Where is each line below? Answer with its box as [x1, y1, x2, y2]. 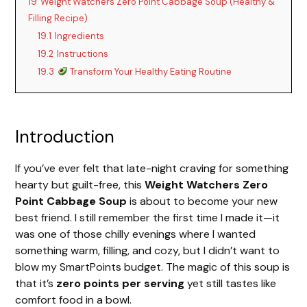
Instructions [57, 47, 109, 60]
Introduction [15, 125, 115, 148]
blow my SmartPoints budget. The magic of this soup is [15, 259, 291, 274]
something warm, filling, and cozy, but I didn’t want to [15, 243, 280, 258]
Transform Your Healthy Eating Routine [68, 65, 232, 77]
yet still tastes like [184, 275, 277, 291]
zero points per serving [56, 275, 185, 291]
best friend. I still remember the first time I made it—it [15, 210, 280, 225]
